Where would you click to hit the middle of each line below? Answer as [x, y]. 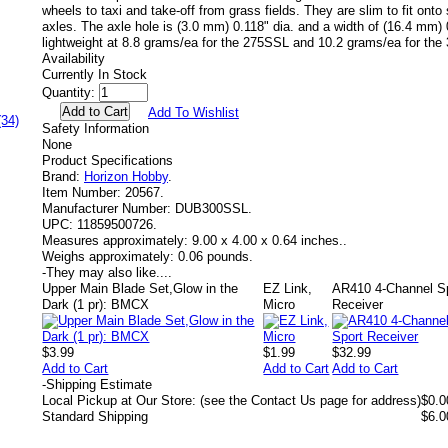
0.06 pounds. [215, 256]
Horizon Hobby [126, 176]
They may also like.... [109, 272]
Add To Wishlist [193, 112]
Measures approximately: [115, 240]
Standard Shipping [95, 416]
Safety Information [95, 128]
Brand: [61, 176]
